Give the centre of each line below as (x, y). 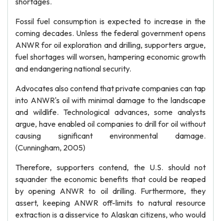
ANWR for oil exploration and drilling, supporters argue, (110, 45)
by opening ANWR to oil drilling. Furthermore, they (110, 191)
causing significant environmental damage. (110, 136)
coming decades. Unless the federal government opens (110, 33)
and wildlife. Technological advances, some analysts (110, 112)
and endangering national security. (73, 69)
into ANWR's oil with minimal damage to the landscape (110, 100)
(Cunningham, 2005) (50, 147)
